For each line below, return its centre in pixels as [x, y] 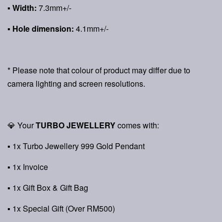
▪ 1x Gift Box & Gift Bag [48, 188]
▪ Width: [22, 8]
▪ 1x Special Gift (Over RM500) [61, 208]
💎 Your [22, 125]
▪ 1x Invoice [28, 167]
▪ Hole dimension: [41, 28]
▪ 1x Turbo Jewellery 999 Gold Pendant [76, 146]
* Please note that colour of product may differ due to [99, 70]
